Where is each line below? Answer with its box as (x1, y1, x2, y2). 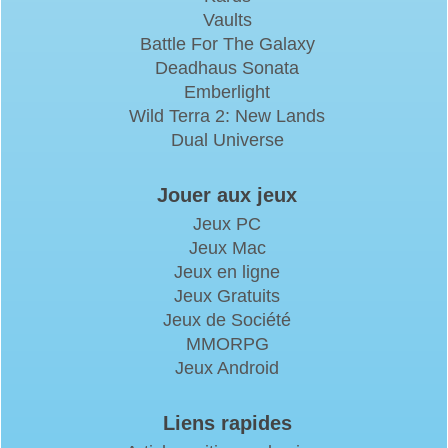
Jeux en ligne (174, 261, 280, 282)
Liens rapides (162, 411, 292, 434)
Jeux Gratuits (174, 285, 280, 306)
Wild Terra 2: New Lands (129, 105, 325, 126)
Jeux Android (175, 357, 279, 378)
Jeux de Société (163, 309, 291, 330)
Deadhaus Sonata (155, 57, 299, 78)
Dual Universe (170, 129, 284, 150)
